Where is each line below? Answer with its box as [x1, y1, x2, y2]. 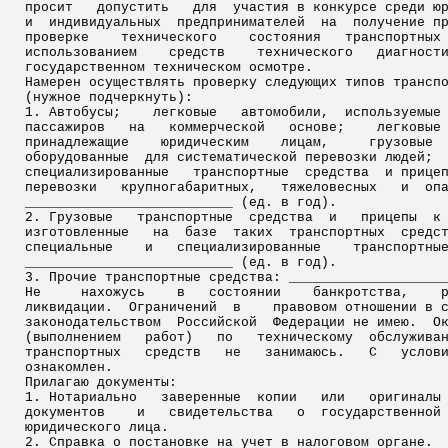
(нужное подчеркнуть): [25, 90, 193, 105]
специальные [25, 240, 113, 255]
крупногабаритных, [121, 180, 257, 195]
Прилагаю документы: [25, 375, 177, 390]
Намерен [25, 75, 81, 90]
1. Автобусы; [25, 105, 121, 120]
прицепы [361, 210, 417, 225]
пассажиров [25, 120, 105, 135]
